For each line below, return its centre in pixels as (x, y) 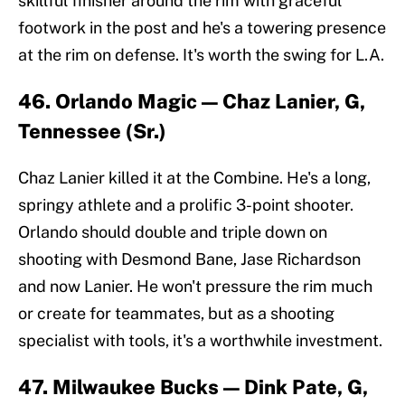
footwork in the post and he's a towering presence (202, 28)
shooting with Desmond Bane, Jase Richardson (189, 259)
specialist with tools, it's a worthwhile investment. (200, 341)
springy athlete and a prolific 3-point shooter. (186, 205)
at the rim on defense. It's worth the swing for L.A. (201, 55)
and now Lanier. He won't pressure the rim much (195, 287)
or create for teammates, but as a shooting (176, 314)
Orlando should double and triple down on (173, 232)
